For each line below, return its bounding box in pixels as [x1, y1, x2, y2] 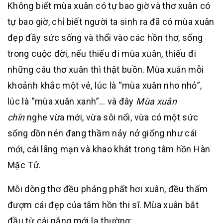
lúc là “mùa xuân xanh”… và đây [7, 96, 136, 107]
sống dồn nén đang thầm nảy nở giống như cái [7, 128, 197, 138]
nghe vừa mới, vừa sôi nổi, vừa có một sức [24, 112, 199, 122]
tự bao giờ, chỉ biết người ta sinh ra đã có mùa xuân [7, 16, 215, 27]
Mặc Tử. [7, 160, 41, 170]
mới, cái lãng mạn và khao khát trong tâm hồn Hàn [7, 144, 211, 154]
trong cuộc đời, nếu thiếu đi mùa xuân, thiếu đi [7, 48, 196, 59]
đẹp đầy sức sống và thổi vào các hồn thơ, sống [7, 32, 203, 43]
